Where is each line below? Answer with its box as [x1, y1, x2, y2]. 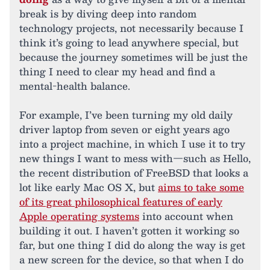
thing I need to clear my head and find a [19, 63, 215, 80]
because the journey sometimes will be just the [19, 49, 248, 66]
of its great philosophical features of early [19, 193, 222, 210]
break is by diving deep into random [19, 5, 196, 22]
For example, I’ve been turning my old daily [19, 107, 233, 124]
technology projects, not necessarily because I [19, 20, 243, 37]
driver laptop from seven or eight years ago [19, 121, 230, 138]
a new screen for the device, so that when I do [19, 251, 243, 268]
